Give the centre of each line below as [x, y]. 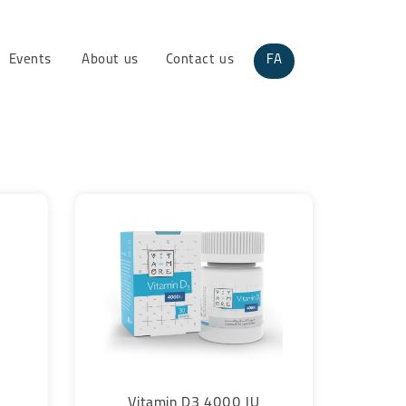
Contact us [200, 61]
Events [30, 61]
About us [110, 61]
